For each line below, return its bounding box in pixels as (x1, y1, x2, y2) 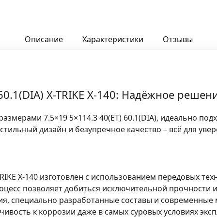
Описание (24, 34, 63, 45)
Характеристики (82, 34, 143, 45)
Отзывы (162, 34, 193, 45)
